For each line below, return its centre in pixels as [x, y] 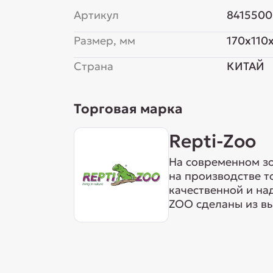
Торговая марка [128, 109]
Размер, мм [104, 41]
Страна [93, 66]
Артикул [96, 15]
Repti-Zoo [212, 141]
